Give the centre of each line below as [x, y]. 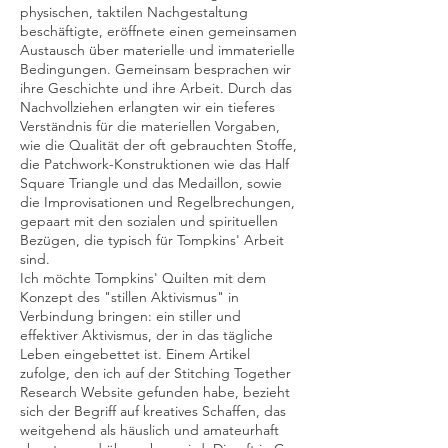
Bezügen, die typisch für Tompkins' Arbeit [152, 240]
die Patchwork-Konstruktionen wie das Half [154, 164]
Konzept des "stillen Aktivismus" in [129, 297]
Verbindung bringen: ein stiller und [130, 316]
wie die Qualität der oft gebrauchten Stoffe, [158, 145]
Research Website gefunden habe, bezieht [155, 392]
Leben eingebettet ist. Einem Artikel [135, 354]
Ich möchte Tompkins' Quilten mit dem [143, 278]
